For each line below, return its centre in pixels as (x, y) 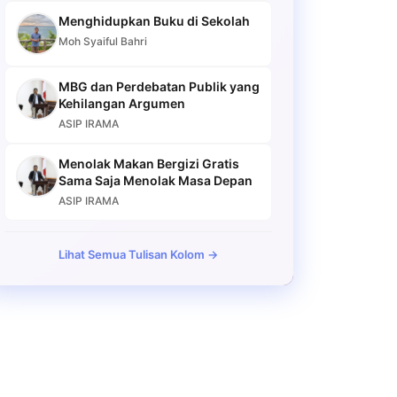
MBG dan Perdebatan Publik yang (159, 86)
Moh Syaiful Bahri (103, 41)
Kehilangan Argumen (122, 103)
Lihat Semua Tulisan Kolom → (138, 254)
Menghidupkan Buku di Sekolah (154, 21)
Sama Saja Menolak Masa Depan (156, 180)
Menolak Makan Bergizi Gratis (149, 163)
